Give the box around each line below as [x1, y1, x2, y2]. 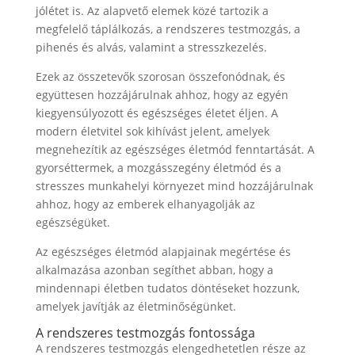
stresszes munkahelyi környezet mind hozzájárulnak [35, 178, 313, 193]
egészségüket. [35, 215, 110, 230]
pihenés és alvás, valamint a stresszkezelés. [35, 40, 267, 55]
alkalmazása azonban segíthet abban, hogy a [35, 262, 273, 277]
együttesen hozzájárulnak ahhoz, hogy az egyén [35, 87, 288, 102]
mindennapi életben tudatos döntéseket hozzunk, [35, 281, 300, 296]
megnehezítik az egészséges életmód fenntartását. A [35, 142, 315, 157]
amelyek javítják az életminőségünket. [35, 299, 236, 314]
